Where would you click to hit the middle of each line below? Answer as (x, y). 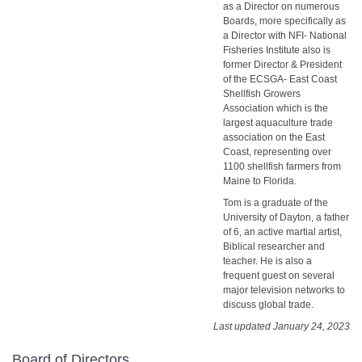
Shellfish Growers (262, 94)
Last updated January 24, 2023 (282, 326)
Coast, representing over (277, 152)
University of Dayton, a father (286, 217)
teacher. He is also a (267, 261)
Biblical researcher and (274, 246)
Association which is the (276, 108)
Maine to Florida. (260, 181)
